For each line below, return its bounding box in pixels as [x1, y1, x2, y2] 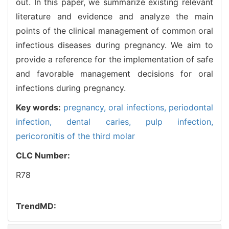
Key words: [16, 102, 63, 112]
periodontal [169, 102, 214, 112]
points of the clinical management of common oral [16, 25, 213, 36]
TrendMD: [16, 200, 56, 211]
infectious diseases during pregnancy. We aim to [16, 39, 213, 50]
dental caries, [66, 116, 146, 127]
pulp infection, [145, 116, 213, 127]
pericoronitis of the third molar [16, 130, 135, 141]
